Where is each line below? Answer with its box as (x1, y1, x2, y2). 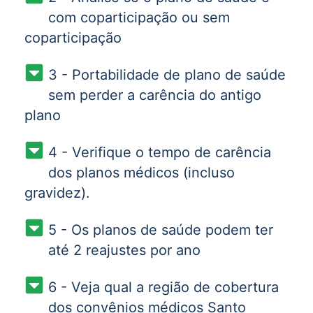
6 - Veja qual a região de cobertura (48, 278, 279, 296)
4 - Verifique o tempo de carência (48, 143, 271, 161)
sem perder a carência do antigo (48, 86, 261, 103)
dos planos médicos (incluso (48, 163, 235, 181)
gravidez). (24, 184, 90, 201)
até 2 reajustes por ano (48, 241, 201, 259)
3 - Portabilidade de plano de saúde (48, 66, 286, 83)
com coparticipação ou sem (48, 8, 230, 26)
